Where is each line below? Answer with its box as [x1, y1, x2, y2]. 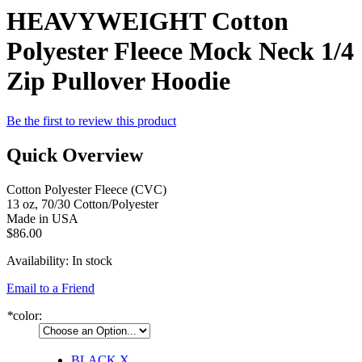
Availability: [6, 253, 72, 267]
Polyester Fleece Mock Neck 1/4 [6, 36, 354, 66]
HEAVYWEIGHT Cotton [6, 6, 288, 36]
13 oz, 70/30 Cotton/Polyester [6, 196, 158, 211]
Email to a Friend [6, 280, 95, 295]
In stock [72, 253, 112, 267]
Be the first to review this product [6, 113, 176, 128]
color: [13, 308, 42, 322]
